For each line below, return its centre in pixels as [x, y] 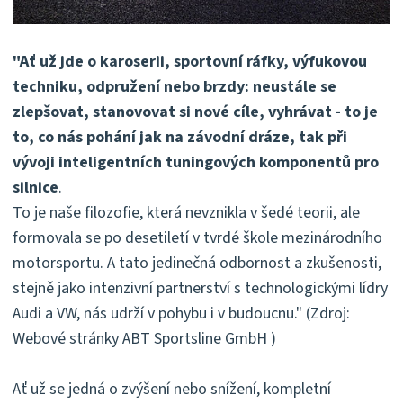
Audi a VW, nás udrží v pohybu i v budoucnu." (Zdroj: [181, 314]
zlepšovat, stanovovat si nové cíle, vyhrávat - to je [195, 112]
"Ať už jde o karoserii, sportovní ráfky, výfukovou [190, 62]
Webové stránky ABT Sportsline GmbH [140, 339]
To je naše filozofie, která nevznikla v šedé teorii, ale [186, 213]
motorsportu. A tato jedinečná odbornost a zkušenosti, [197, 264]
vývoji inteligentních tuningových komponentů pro [196, 163]
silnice [36, 188]
